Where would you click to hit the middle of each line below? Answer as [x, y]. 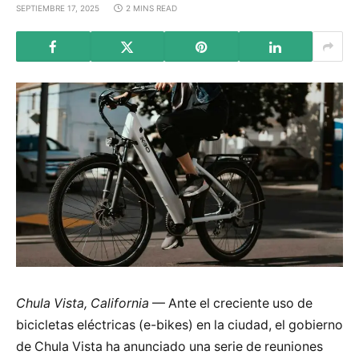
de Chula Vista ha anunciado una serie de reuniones [169, 346]
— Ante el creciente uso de [231, 303]
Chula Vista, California [83, 303]
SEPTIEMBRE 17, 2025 [58, 8]
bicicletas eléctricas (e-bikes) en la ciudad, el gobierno [179, 325]
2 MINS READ [151, 8]
